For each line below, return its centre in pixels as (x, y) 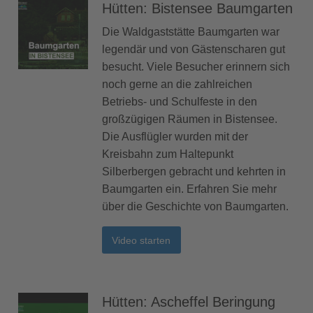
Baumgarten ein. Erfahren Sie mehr (189, 189)
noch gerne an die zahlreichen (177, 85)
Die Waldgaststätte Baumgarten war (191, 32)
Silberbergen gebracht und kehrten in (194, 172)
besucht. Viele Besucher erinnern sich (196, 67)
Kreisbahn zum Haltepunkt (168, 154)
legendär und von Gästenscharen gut (194, 50)
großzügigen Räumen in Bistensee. (190, 119)
